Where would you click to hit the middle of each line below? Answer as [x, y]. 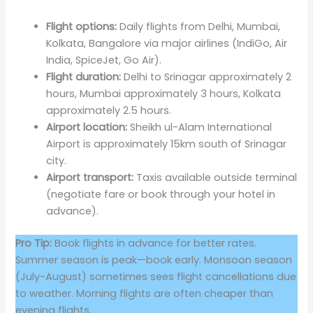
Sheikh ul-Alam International [200, 128]
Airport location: [87, 128]
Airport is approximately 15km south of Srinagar [167, 144]
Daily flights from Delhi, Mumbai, [199, 27]
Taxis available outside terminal [216, 178]
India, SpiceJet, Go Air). [104, 60]
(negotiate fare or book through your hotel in [161, 195]
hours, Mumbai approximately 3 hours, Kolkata [164, 94]
